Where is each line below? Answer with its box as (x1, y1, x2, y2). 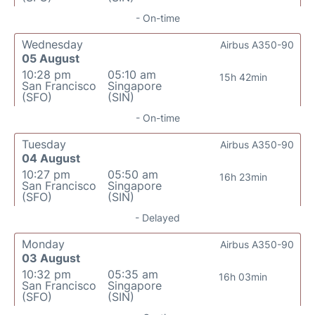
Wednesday (22, 37, 83, 52)
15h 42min (219, 71, 267, 84)
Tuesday (22, 137, 66, 152)
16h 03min (219, 271, 268, 283)
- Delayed (135, 212, 180, 224)
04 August (22, 151, 80, 166)
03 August (22, 251, 80, 266)
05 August (22, 51, 79, 66)
